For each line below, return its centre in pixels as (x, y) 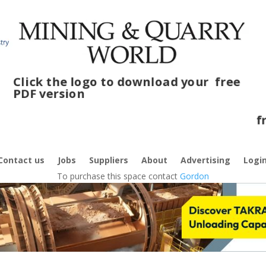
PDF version (41, 92)
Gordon (194, 176)
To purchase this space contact (118, 176)
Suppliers (108, 160)
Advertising (205, 160)
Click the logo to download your (111, 79)
